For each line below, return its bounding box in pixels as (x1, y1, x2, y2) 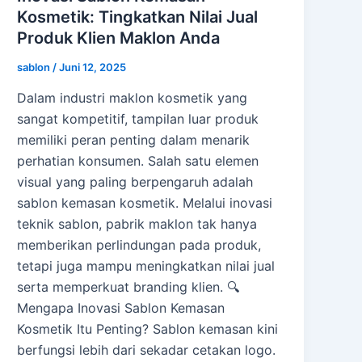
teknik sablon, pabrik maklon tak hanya (17, 215, 258, 232)
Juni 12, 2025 (59, 61, 127, 74)
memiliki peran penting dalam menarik (17, 131, 250, 148)
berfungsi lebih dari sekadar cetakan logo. (17, 341, 276, 358)
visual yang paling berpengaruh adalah (17, 173, 254, 190)
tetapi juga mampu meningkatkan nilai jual (17, 257, 276, 274)
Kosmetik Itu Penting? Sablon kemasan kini (17, 320, 279, 337)
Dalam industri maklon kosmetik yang (17, 89, 248, 106)
